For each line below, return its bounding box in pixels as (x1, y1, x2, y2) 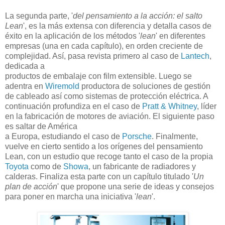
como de (29, 162, 63, 171)
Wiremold (45, 81, 79, 90)
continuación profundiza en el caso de (5, 101, 142, 110)
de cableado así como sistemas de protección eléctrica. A (5, 91, 208, 100)
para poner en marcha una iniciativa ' (5, 192, 136, 201)
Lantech (181, 51, 209, 60)
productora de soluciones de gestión (79, 81, 210, 90)
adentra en (5, 81, 45, 90)
